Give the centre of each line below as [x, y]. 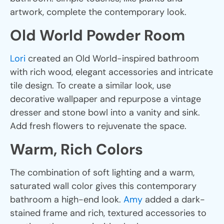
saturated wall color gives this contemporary [103, 186]
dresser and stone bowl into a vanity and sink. [105, 112]
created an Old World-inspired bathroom [112, 58]
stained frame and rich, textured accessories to [108, 213]
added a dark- [174, 199]
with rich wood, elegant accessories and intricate [111, 72]
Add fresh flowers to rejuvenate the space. [98, 126]
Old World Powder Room [97, 35]
